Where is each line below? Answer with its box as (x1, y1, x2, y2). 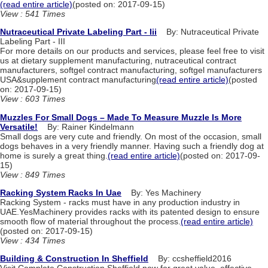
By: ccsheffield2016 (148, 254, 232, 264)
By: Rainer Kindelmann (38, 121, 134, 132)
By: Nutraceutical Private (157, 27, 259, 37)
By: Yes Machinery (121, 188, 201, 198)
